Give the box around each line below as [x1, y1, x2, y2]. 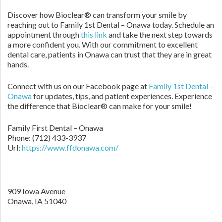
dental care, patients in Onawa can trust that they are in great [7, 50, 212, 59]
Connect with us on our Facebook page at [7, 81, 149, 91]
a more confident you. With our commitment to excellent [7, 40, 198, 49]
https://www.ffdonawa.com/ [22, 143, 118, 152]
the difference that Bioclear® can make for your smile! [7, 101, 192, 111]
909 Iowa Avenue [7, 186, 65, 196]
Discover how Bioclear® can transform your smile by [7, 10, 187, 19]
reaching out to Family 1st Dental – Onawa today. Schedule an [7, 20, 214, 29]
